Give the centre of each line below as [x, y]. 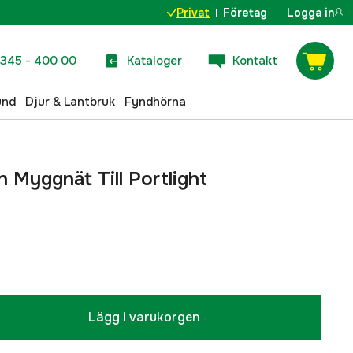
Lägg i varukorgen [144, 317]
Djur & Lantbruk [70, 101]
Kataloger [154, 60]
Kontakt [255, 60]
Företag [245, 13]
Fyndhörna [155, 101]
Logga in [310, 13]
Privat [193, 13]
